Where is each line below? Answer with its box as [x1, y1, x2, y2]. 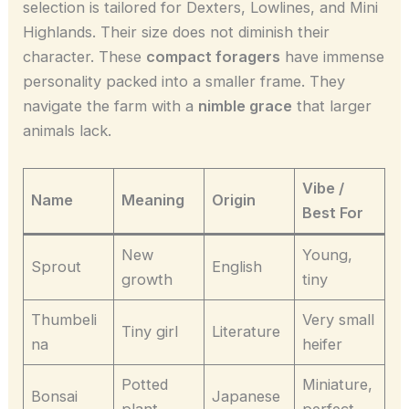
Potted [121, 374, 169, 393]
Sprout [31, 257, 82, 276]
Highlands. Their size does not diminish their [23, 23, 330, 42]
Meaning [121, 190, 185, 209]
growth [121, 269, 173, 288]
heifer [302, 334, 343, 353]
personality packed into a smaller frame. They [23, 72, 346, 91]
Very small [302, 309, 375, 329]
